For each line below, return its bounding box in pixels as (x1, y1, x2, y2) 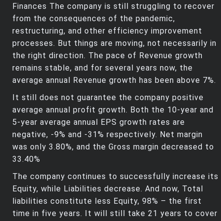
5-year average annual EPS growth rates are (12, 117, 185, 127)
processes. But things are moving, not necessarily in (12, 38, 217, 48)
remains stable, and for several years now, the (12, 63, 193, 73)
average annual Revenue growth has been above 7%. (12, 75, 216, 85)
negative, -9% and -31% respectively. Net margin (12, 130, 203, 140)
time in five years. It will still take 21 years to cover (12, 209, 218, 219)
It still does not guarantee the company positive (12, 93, 204, 103)
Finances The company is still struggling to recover (12, 1, 215, 11)
